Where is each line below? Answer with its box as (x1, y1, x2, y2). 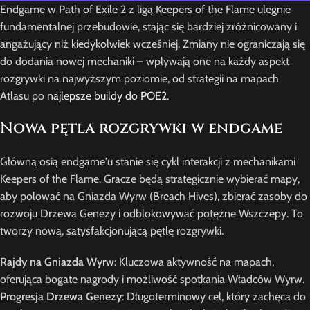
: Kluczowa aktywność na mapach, (114, 255, 274, 269)
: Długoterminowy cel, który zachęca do (122, 290, 306, 304)
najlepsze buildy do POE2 (47, 89, 167, 103)
